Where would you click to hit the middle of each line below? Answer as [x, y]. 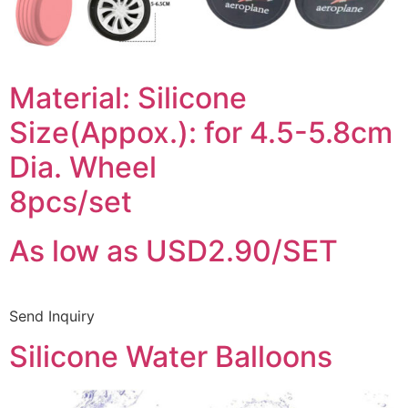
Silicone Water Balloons [171, 357]
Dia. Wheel [83, 167]
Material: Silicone [128, 97]
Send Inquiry [52, 316]
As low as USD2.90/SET [173, 250]
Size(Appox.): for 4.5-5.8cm [201, 132]
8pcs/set [71, 201]
